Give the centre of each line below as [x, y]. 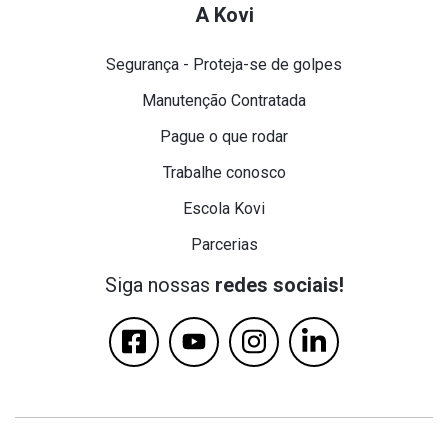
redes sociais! [279, 284]
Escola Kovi [224, 208]
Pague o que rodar [224, 136]
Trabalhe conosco [224, 172]
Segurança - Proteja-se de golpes [224, 64]
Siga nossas [159, 284]
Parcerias [224, 244]
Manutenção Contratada [224, 100]
